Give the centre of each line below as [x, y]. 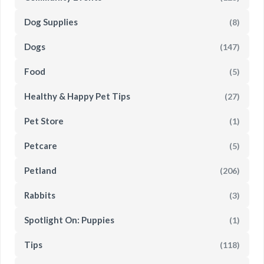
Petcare [41, 146]
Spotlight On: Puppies [69, 220]
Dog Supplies [51, 22]
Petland [40, 170]
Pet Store [44, 121]
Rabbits [40, 195]
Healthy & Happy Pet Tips [77, 96]
